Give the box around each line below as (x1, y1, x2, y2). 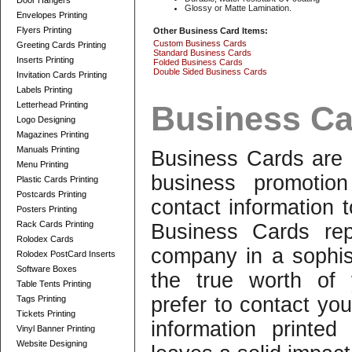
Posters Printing (16, 204, 77, 214)
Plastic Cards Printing (16, 174, 98, 184)
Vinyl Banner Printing (16, 324, 95, 333)
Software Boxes (16, 264, 77, 273)
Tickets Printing (16, 309, 75, 318)
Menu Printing (16, 159, 68, 169)
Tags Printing (16, 294, 66, 303)
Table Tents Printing (16, 279, 91, 288)
